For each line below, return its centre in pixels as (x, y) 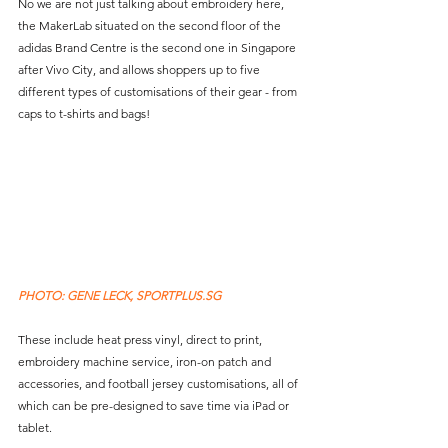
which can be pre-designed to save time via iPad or (155, 406)
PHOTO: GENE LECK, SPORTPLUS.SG (121, 296)
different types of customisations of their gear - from (159, 92)
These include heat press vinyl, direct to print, (141, 340)
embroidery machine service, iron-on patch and (146, 362)
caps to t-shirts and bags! (84, 114)
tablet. (35, 428)
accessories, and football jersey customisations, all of (159, 384)
